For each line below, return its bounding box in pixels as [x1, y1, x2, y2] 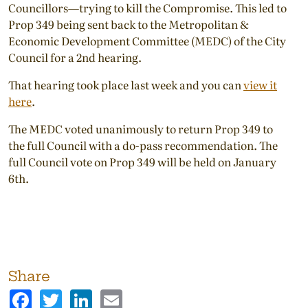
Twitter [62, 286, 101, 303]
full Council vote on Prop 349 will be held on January [8, 153, 276, 170]
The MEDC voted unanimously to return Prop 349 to [8, 120, 273, 137]
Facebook [32, 286, 80, 303]
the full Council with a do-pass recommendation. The [8, 136, 278, 153]
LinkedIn [92, 286, 139, 303]
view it [243, 76, 277, 93]
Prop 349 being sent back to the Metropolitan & [8, 15, 249, 32]
